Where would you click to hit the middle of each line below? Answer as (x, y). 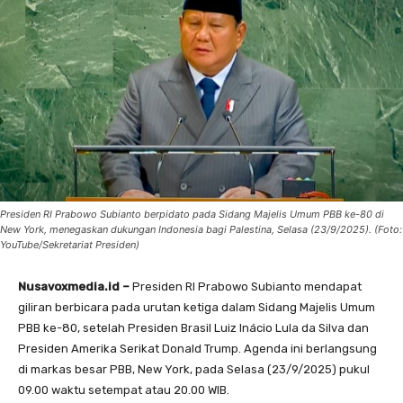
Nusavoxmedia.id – (75, 286)
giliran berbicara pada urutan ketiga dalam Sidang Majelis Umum (197, 307)
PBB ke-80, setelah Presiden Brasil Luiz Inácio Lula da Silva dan (193, 327)
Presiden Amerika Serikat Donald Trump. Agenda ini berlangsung (197, 348)
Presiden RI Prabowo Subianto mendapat (247, 286)
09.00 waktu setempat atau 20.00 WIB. (124, 390)
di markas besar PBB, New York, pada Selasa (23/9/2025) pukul (194, 369)
